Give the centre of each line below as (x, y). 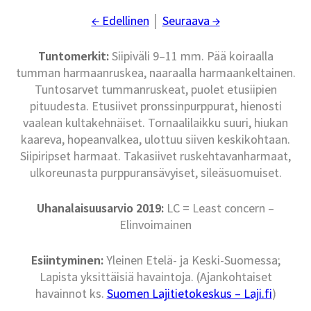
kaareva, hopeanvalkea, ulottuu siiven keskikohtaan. (155, 140)
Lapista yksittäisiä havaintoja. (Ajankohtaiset (155, 277)
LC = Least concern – (219, 208)
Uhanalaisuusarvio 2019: (100, 208)
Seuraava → (191, 21)
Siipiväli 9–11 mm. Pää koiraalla (191, 56)
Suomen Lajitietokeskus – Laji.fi (189, 294)
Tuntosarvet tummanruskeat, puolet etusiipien (155, 90)
